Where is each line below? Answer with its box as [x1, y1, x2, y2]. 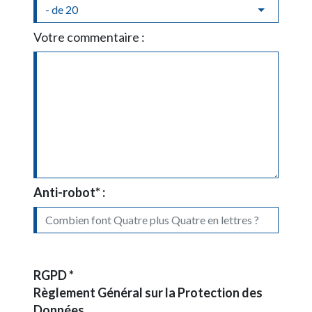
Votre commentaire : [33, 29, 145, 45]
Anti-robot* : [33, 184, 105, 200]
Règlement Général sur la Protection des [33, 284, 263, 300]
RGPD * [33, 267, 74, 283]
